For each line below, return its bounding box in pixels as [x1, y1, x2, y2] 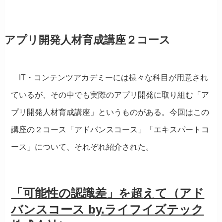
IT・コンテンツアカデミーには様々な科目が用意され [11, 73, 209, 82]
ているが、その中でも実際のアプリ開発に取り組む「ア [11, 91, 210, 100]
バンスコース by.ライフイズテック [11, 203, 204, 217]
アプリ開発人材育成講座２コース [4, 34, 170, 47]
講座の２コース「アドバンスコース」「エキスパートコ [11, 125, 210, 134]
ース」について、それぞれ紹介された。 [11, 143, 154, 152]
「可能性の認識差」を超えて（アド [11, 186, 205, 200]
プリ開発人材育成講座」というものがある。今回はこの [11, 108, 210, 117]
